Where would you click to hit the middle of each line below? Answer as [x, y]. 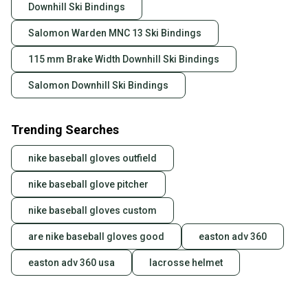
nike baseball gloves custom [92, 211]
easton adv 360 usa [71, 263]
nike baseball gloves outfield [92, 158]
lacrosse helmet [186, 263]
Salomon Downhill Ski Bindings [98, 86]
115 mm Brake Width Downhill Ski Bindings [124, 59]
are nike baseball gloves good [96, 237]
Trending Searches [65, 130]
